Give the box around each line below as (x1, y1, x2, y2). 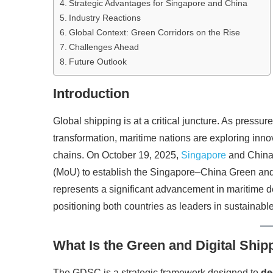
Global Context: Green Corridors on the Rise (68, 27, 240, 38)
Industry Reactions (68, 13, 141, 23)
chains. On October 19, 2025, (53, 150, 181, 161)
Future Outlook (68, 57, 127, 67)
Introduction (53, 86, 129, 102)
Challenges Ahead (68, 42, 139, 52)
